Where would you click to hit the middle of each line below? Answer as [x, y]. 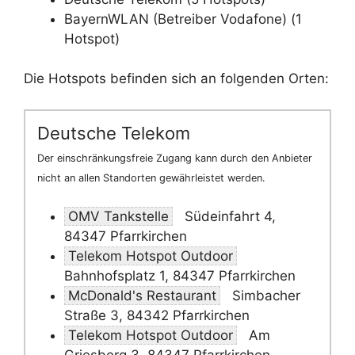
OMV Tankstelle [118, 216]
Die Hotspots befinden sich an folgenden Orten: [176, 78]
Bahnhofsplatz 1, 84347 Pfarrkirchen [180, 276]
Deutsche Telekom [114, 133]
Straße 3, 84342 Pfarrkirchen [157, 315]
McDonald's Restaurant [142, 296]
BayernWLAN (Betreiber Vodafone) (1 [183, 19]
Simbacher [264, 296]
